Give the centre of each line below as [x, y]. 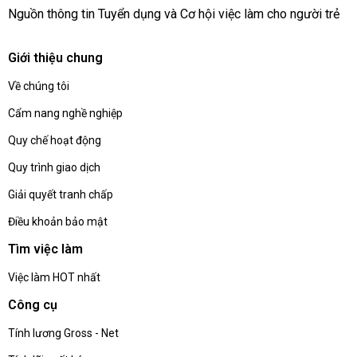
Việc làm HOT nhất [54, 278]
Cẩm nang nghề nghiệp [65, 114]
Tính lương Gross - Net [63, 333]
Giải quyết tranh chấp [61, 195]
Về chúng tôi [39, 86]
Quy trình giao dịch [54, 168]
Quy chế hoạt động [55, 141]
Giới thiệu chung [55, 58]
